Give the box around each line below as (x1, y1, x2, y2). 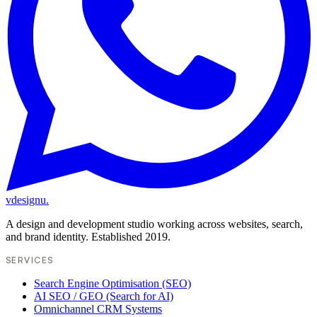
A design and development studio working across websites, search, (6, 217, 303, 230)
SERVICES (6, 254, 54, 265)
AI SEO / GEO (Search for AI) (34, 289, 173, 302)
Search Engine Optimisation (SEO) (34, 277, 191, 289)
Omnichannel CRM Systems (34, 302, 162, 315)
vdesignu (6, 193, 46, 206)
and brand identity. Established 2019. (6, 230, 171, 243)
